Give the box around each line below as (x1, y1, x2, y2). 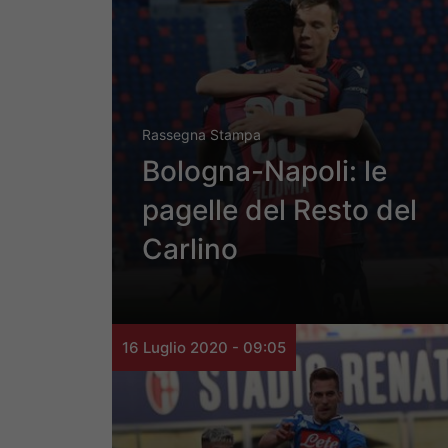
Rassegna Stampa (142, 126, 261, 144)
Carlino (142, 232, 238, 267)
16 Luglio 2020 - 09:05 (122, 338, 286, 358)
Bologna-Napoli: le (142, 154, 387, 189)
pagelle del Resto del (142, 193, 417, 228)
